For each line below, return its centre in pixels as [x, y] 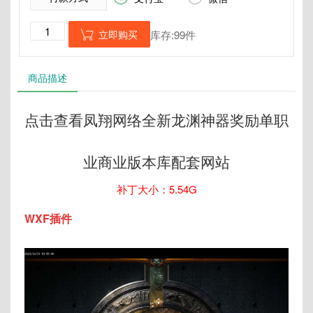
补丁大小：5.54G [156, 189]
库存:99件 [173, 35]
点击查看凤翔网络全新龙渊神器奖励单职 [156, 120]
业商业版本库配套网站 [156, 162]
